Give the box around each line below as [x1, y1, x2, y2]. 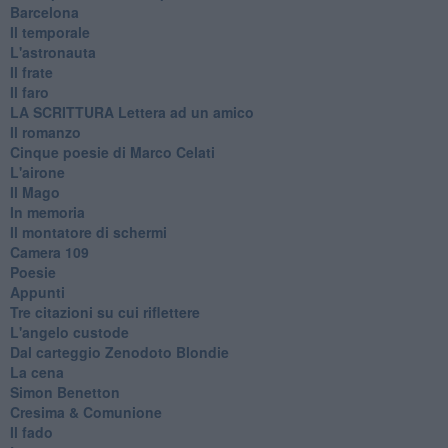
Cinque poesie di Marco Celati [9, 141, 215, 162]
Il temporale [9, 21, 90, 42]
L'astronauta [9, 41, 96, 62]
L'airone [9, 161, 65, 182]
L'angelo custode [9, 321, 129, 342]
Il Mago [9, 181, 60, 202]
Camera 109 [9, 241, 89, 262]
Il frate [9, 61, 53, 82]
